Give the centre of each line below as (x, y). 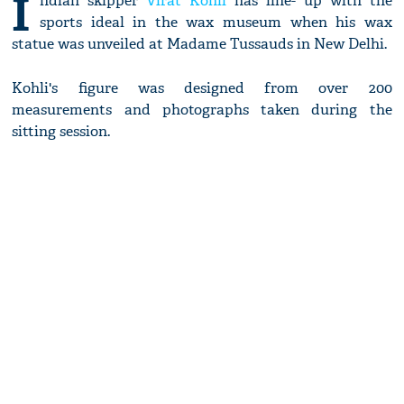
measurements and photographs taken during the (202, 110)
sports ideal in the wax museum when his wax (216, 23)
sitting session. (61, 132)
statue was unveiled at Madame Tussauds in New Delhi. (200, 44)
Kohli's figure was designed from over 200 (202, 88)
